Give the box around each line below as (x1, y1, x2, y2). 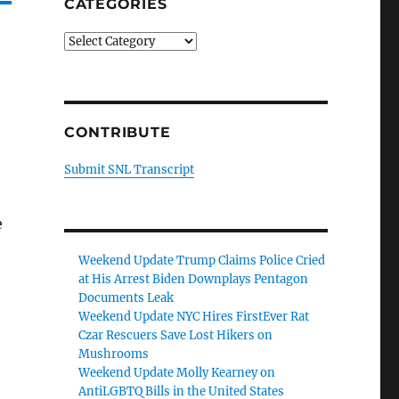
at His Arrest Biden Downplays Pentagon (78, 272, 309, 287)
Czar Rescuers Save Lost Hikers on (78, 328, 273, 343)
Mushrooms (78, 346, 150, 362)
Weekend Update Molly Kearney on (78, 365, 276, 380)
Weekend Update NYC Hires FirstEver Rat (78, 309, 310, 324)
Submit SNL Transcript (63, 162, 194, 177)
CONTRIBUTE (63, 124, 171, 141)
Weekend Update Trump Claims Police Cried (78, 253, 326, 268)
